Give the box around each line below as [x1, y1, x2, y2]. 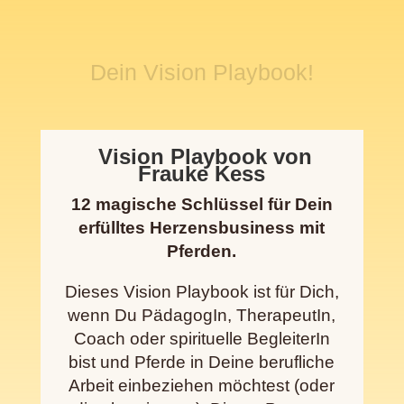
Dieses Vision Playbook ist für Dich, [64, 282, 339, 302]
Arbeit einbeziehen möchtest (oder [69, 376, 335, 396]
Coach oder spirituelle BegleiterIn [73, 329, 330, 349]
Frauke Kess [138, 161, 266, 187]
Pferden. [167, 242, 237, 262]
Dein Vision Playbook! [89, 60, 314, 86]
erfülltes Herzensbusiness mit [78, 218, 326, 238]
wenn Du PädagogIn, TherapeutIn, [68, 306, 336, 326]
